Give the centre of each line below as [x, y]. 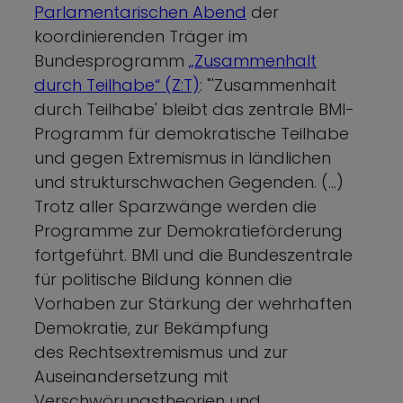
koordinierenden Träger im [141, 36]
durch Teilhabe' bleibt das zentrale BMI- [194, 109]
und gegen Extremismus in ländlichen [183, 157]
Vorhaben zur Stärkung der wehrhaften [193, 303]
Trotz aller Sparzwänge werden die [175, 206]
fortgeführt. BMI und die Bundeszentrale [193, 255]
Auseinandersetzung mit [131, 376]
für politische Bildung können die [163, 279]
